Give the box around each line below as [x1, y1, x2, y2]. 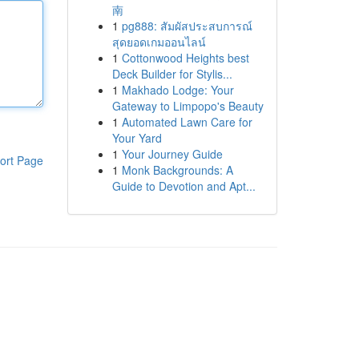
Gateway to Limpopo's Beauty [111, 98, 264, 114]
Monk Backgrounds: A [121, 162, 233, 178]
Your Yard [111, 130, 162, 146]
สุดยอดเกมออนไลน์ [111, 34, 206, 50]
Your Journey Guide [121, 146, 223, 162]
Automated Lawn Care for [121, 114, 252, 130]
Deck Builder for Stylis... [111, 66, 232, 82]
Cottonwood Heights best [121, 50, 249, 66]
